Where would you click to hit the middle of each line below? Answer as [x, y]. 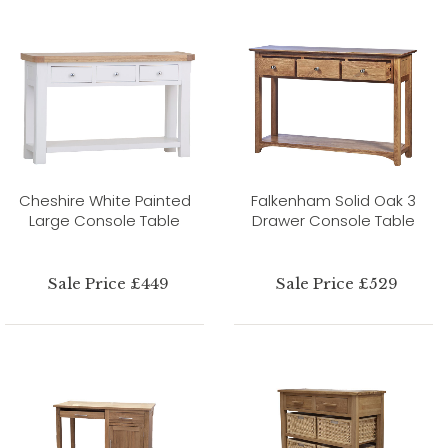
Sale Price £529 [337, 283]
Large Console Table [104, 220]
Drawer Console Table [333, 220]
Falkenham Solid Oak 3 [333, 200]
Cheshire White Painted [104, 200]
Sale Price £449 [108, 283]
